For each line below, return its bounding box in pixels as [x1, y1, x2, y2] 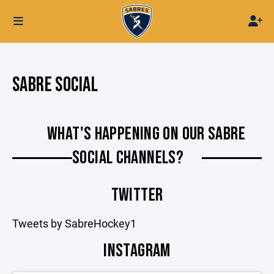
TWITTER [111, 184, 163, 206]
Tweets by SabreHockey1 [12, 216, 136, 231]
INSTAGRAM [103, 240, 171, 262]
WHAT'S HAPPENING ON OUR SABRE [47, 123, 245, 145]
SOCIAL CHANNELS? [72, 147, 183, 169]
